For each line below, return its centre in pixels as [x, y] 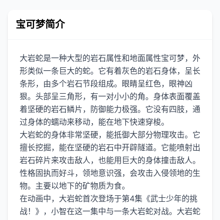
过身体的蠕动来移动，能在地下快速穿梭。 [94, 122]
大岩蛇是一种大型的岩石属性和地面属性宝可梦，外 [110, 58]
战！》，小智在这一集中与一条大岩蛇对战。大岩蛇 [110, 211]
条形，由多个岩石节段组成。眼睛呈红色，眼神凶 [106, 83]
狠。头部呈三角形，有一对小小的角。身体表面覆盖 [110, 96]
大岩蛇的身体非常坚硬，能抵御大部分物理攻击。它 [110, 135]
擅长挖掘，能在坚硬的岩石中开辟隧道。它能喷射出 [110, 147]
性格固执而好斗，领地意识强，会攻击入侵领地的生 [110, 173]
